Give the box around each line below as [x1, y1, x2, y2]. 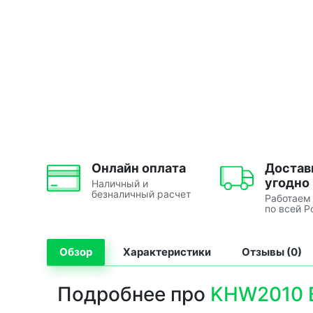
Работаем [265, 191, 311, 204]
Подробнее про [57, 282, 210, 306]
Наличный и [92, 177, 148, 189]
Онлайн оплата [92, 160, 186, 175]
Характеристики [123, 245, 211, 259]
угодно [265, 175, 310, 190]
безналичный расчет [92, 187, 191, 200]
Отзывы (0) [242, 245, 302, 259]
